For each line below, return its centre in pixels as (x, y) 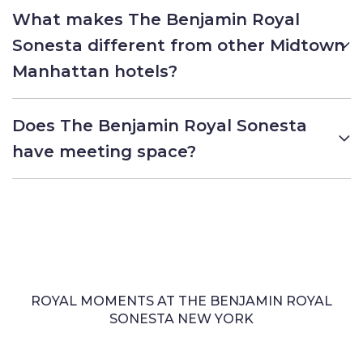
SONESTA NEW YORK (181, 318)
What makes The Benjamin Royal (156, 19)
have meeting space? (104, 151)
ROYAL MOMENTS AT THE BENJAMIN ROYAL (181, 301)
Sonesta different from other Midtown (179, 45)
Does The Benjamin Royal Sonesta (160, 125)
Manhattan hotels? (95, 71)
